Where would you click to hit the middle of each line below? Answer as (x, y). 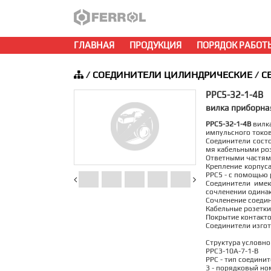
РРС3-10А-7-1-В (232, 251)
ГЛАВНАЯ (94, 45)
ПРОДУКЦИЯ (155, 45)
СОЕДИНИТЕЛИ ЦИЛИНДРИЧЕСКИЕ (172, 75)
